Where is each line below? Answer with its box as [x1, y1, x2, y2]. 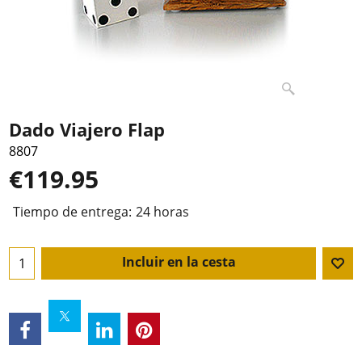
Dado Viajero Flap [9, 116, 165, 142]
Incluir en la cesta [121, 253, 236, 271]
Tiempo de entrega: [13, 203, 132, 221]
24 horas [136, 203, 189, 221]
